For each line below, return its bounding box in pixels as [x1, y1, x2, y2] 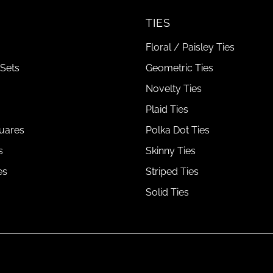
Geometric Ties [145, 62, 213, 74]
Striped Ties [145, 165, 199, 177]
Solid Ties [145, 186, 189, 198]
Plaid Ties [145, 103, 188, 115]
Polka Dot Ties [145, 124, 210, 136]
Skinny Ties [145, 144, 196, 157]
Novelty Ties [145, 82, 202, 94]
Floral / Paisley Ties [145, 41, 235, 53]
